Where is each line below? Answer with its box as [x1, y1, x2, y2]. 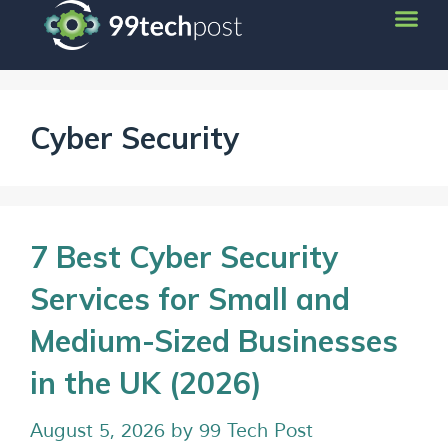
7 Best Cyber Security [30, 238, 338, 276]
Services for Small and [30, 280, 350, 318]
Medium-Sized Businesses [30, 322, 398, 360]
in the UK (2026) [30, 364, 262, 402]
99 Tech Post [199, 418, 313, 443]
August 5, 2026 [30, 418, 165, 443]
